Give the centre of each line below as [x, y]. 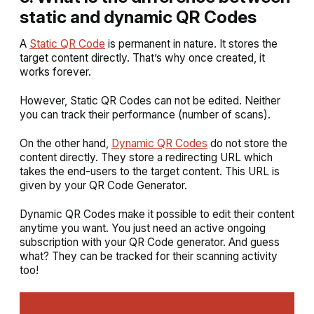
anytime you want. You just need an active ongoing [143, 228]
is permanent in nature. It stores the [191, 43]
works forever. [55, 71]
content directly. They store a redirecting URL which [146, 157]
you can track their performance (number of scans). [145, 114]
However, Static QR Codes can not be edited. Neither [150, 100]
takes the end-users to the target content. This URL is [150, 171]
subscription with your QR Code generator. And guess [150, 242]
